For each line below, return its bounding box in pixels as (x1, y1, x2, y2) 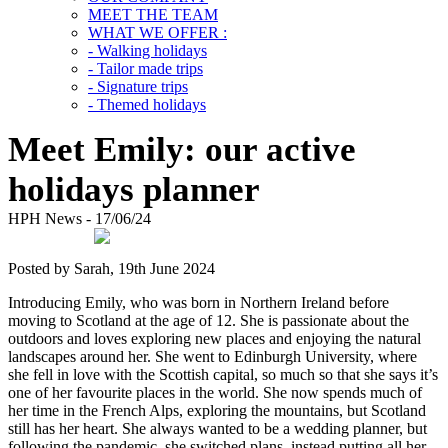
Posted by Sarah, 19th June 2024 (8, 260, 215, 277)
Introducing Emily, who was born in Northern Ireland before (8, 294, 389, 311)
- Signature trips (88, 78, 188, 95)
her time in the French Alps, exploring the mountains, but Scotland (8, 402, 426, 419)
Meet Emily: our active (8, 130, 356, 169)
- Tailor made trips (88, 60, 203, 77)
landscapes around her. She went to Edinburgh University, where (8, 348, 417, 365)
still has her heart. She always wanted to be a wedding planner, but (8, 420, 427, 437)
